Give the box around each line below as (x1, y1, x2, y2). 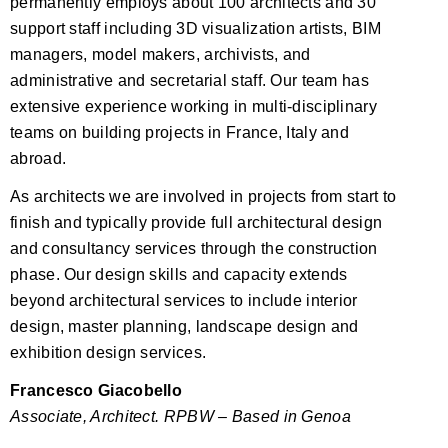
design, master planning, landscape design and (10, 317, 359, 335)
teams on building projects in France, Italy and (10, 123, 350, 141)
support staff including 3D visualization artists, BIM (10, 19, 381, 37)
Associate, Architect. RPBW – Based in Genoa (10, 407, 351, 425)
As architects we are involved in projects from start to (10, 187, 397, 205)
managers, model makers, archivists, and (10, 45, 311, 63)
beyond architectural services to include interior (10, 291, 358, 309)
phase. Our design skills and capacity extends (10, 265, 348, 283)
